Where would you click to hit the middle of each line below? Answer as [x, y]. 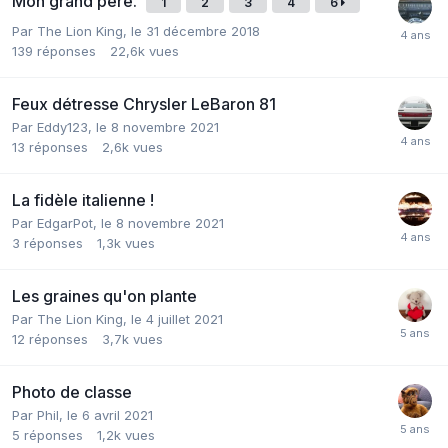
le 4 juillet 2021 [177, 318]
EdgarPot [65, 222]
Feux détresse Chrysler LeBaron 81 [144, 103]
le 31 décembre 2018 [195, 30]
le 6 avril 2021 [110, 414]
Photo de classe [72, 391]
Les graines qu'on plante [104, 295]
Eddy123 [62, 126]
